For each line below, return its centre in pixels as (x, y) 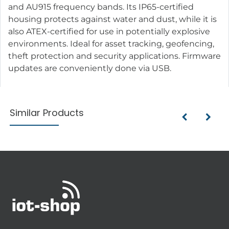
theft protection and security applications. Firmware (114, 56)
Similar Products (47, 112)
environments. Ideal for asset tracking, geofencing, (111, 43)
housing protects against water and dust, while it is (112, 19)
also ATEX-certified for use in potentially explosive (109, 31)
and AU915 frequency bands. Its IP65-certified (101, 7)
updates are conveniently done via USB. (90, 68)
